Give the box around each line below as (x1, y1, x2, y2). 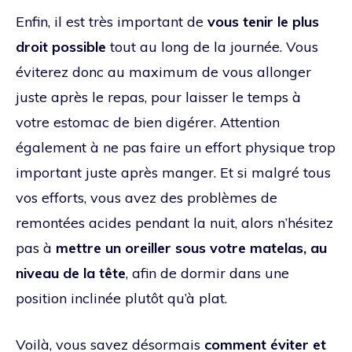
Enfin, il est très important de (16, 12, 207, 31)
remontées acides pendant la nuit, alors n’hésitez (16, 213, 333, 232)
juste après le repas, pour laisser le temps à (16, 87, 301, 106)
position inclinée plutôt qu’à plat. (16, 288, 227, 307)
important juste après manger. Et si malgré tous (16, 163, 331, 181)
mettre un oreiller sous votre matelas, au (56, 238, 327, 257)
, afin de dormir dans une (126, 263, 289, 282)
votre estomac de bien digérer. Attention (16, 112, 280, 131)
